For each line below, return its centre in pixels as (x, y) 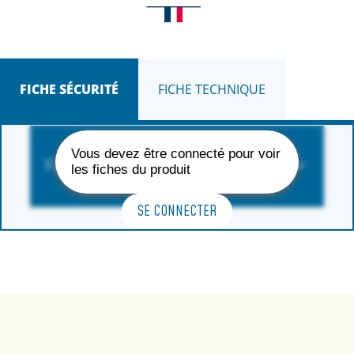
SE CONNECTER (177, 211)
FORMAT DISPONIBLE (112, 166)
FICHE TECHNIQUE (212, 89)
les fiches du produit (131, 169)
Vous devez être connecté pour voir (176, 153)
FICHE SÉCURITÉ (69, 89)
